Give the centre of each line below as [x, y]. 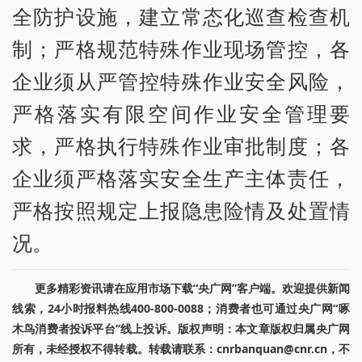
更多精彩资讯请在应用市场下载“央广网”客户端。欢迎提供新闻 [192, 288]
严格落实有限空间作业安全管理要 [181, 114]
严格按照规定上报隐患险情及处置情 [181, 210]
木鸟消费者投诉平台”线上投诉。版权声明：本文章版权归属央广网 [181, 329]
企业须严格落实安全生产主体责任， [181, 178]
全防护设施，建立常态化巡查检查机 [181, 17]
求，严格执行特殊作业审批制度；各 [181, 146]
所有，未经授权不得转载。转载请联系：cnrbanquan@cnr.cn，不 [181, 349]
